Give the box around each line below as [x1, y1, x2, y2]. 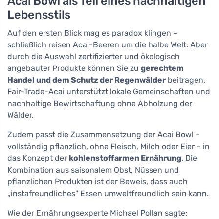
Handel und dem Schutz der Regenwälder [7, 75, 166, 85]
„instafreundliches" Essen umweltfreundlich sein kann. [7, 189, 209, 198]
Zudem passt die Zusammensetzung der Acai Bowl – [7, 130, 200, 140]
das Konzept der [7, 153, 69, 163]
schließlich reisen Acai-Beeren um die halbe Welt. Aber [7, 40, 208, 50]
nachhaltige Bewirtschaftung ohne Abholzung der [7, 99, 192, 109]
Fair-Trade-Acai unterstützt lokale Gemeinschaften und [7, 87, 210, 97]
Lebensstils [7, 8, 70, 22]
